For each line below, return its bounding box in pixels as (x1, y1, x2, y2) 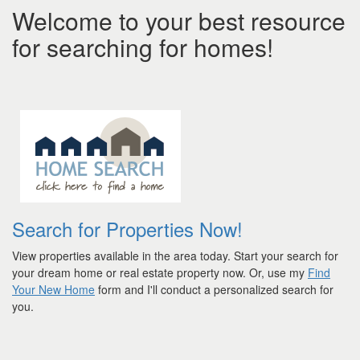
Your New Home (12, 281, 95, 298)
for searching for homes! (12, 30, 273, 65)
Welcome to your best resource (12, 3, 346, 39)
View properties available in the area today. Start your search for (12, 247, 338, 264)
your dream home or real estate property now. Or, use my (12, 264, 308, 281)
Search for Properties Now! (12, 215, 243, 243)
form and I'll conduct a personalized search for (95, 281, 333, 298)
